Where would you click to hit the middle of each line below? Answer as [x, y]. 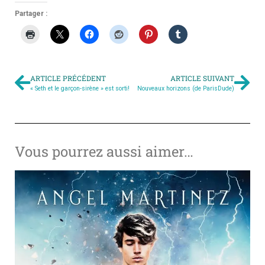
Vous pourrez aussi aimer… [104, 151]
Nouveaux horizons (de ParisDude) [186, 88]
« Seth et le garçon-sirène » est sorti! [80, 88]
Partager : [31, 14]
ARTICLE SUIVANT [202, 78]
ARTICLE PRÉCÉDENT [68, 78]
